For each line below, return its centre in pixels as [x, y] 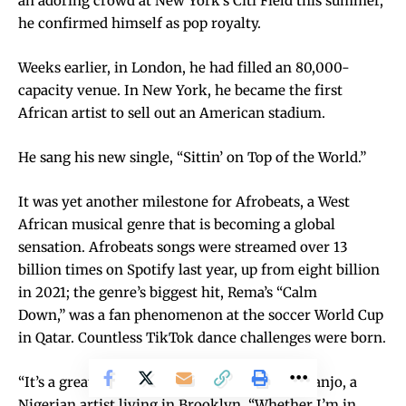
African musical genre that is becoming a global [177, 224]
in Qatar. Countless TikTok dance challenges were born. [202, 337]
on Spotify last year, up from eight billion [241, 269]
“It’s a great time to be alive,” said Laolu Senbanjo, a [188, 382]
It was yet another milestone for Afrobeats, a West [184, 201]
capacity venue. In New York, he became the [166, 90]
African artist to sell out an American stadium [170, 112]
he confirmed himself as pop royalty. [140, 23]
